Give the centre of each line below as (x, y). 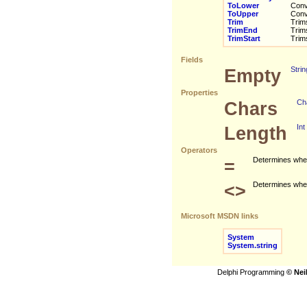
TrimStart (244, 38)
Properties (198, 93)
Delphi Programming (251, 272)
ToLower (243, 5)
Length (256, 133)
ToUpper (243, 14)
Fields (191, 60)
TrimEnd (243, 30)
